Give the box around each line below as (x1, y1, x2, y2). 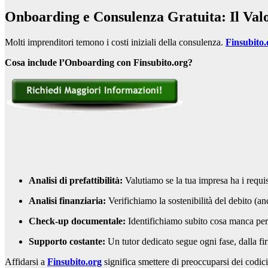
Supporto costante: (29, 236, 105, 246)
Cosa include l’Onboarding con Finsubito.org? (5, 57, 193, 68)
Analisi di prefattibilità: (29, 175, 123, 185)
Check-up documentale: (29, 215, 126, 226)
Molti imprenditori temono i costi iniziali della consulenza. (5, 36, 226, 47)
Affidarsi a (5, 256, 47, 267)
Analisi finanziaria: (29, 195, 106, 206)
